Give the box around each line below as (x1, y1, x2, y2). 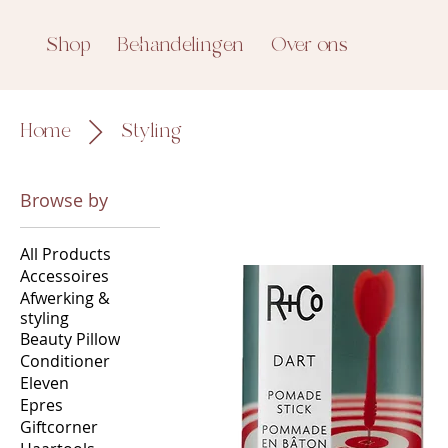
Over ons (271, 31, 349, 59)
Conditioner (20, 350, 110, 372)
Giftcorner (20, 416, 98, 438)
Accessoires (20, 265, 109, 287)
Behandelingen (118, 31, 244, 59)
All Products (20, 243, 111, 265)
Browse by (20, 188, 108, 212)
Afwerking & (20, 287, 110, 309)
